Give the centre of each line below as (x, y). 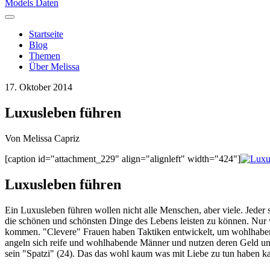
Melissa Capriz (51, 138)
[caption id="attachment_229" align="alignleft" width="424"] (123, 159)
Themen (45, 56)
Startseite (46, 34)
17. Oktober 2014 (39, 87)
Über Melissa (54, 67)
